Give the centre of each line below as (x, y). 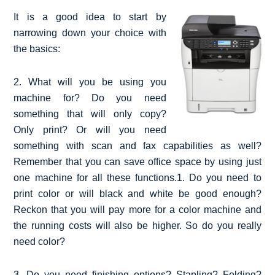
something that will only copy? (90, 114)
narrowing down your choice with (90, 33)
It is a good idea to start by (90, 17)
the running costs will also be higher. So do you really (137, 225)
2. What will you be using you (90, 82)
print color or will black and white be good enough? (137, 193)
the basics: (37, 48)
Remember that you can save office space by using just (137, 161)
